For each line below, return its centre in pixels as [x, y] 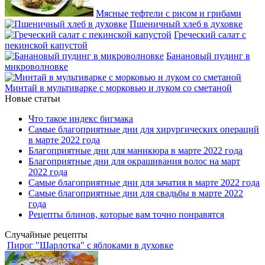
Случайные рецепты [46, 235]
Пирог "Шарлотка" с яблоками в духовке [90, 245]
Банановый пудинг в [208, 56]
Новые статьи [33, 99]
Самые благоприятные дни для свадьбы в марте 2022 [136, 193]
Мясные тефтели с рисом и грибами [169, 14]
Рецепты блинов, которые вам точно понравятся [126, 215]
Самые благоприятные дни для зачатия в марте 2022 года [144, 183]
